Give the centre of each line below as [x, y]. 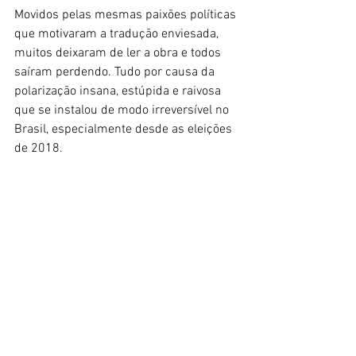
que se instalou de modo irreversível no [123, 111]
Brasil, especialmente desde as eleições [125, 130]
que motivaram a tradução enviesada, [118, 35]
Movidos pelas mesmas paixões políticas [127, 15]
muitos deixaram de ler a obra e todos [119, 54]
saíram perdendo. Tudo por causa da [116, 73]
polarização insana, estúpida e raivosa [119, 92]
